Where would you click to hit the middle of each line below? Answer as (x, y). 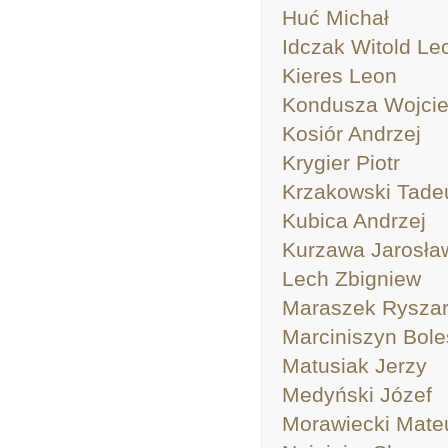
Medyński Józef (357, 394)
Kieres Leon (339, 75)
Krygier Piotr (341, 162)
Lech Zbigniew (351, 278)
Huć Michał (335, 17)
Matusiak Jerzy (354, 365)
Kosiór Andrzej (351, 133)
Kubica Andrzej (354, 220)
